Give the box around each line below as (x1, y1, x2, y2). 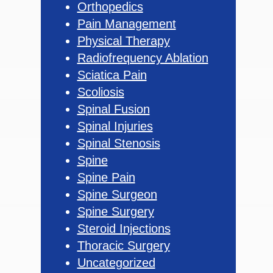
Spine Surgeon (77, 187, 157, 201)
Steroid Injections (77, 221, 171, 235)
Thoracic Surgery (77, 238, 170, 252)
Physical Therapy (77, 34, 170, 48)
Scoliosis (77, 85, 124, 99)
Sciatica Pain (77, 68, 147, 82)
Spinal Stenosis (77, 136, 160, 150)
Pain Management (77, 16, 176, 30)
